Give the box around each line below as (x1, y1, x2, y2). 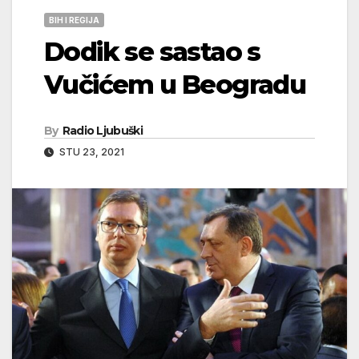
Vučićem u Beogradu (44, 68, 306, 100)
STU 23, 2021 (57, 145, 124, 158)
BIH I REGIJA (49, 14, 99, 25)
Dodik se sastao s (44, 35, 260, 67)
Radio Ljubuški (62, 123, 143, 138)
